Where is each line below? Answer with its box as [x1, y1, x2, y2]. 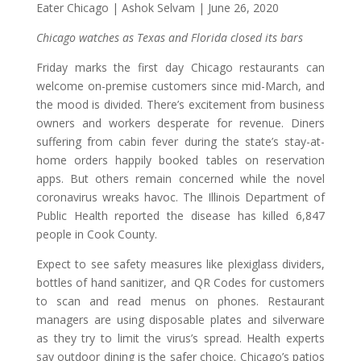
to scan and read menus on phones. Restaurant [35, 293, 326, 309]
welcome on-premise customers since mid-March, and [35, 77, 326, 93]
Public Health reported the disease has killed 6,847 [35, 207, 326, 223]
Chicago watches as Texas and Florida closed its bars [35, 29, 303, 45]
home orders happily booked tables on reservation [35, 151, 326, 168]
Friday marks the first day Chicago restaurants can [35, 59, 326, 75]
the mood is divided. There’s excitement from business [35, 96, 326, 112]
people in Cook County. [35, 226, 157, 242]
